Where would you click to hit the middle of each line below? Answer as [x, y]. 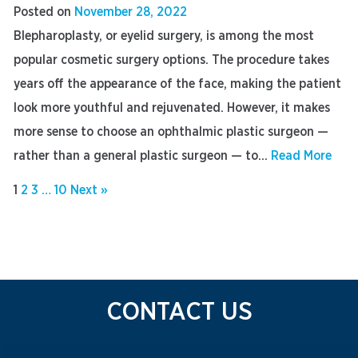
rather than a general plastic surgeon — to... [142, 156]
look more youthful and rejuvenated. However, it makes [172, 108]
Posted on [44, 12]
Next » [89, 190]
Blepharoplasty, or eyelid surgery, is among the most [164, 36]
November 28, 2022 [131, 12]
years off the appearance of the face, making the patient [177, 84]
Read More [301, 156]
